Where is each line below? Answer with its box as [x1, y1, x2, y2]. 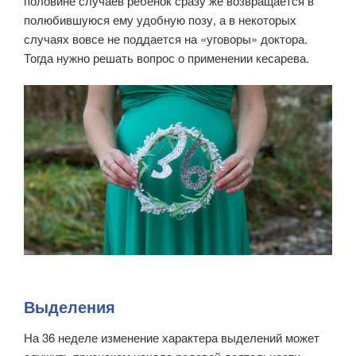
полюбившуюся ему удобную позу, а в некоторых [24, 10, 296, 28]
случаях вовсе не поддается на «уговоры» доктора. [24, 29, 308, 47]
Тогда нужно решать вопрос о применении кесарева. [24, 48, 309, 66]
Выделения [24, 294, 115, 318]
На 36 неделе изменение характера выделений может [24, 328, 319, 346]
